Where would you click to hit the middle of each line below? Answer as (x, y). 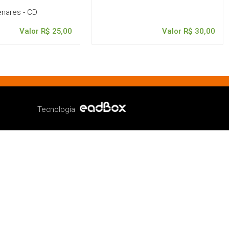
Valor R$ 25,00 (45, 31)
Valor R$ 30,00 (188, 31)
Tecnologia (58, 109)
